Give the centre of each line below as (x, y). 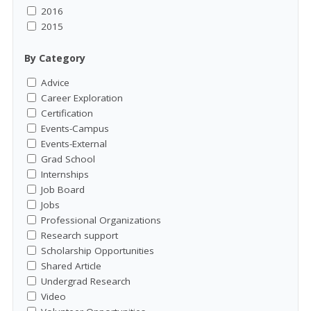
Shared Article (71, 266)
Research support (79, 235)
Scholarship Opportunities (98, 250)
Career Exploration (82, 98)
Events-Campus (75, 128)
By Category (55, 58)
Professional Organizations (101, 220)
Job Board (63, 189)
